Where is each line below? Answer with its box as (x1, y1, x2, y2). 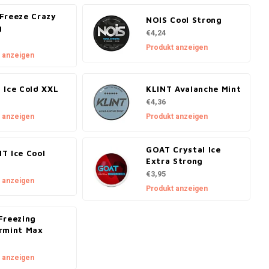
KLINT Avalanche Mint (146, 83, 241, 94)
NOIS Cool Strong (146, 14, 222, 25)
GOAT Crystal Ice (146, 145, 221, 154)
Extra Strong (146, 156, 203, 166)
